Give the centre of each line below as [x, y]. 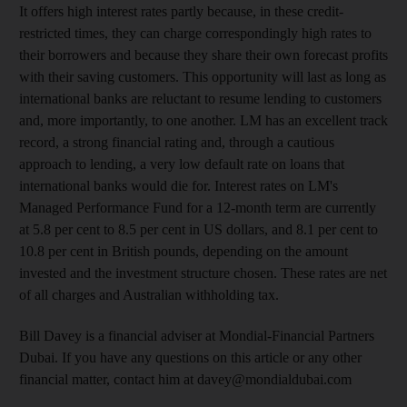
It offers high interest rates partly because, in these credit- [181, 11]
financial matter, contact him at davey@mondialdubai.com [185, 379]
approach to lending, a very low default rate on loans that [182, 164]
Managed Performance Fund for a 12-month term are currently [198, 208]
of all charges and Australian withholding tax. [149, 295]
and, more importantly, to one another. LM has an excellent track [203, 120]
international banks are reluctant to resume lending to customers [200, 99]
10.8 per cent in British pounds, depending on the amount [184, 251]
